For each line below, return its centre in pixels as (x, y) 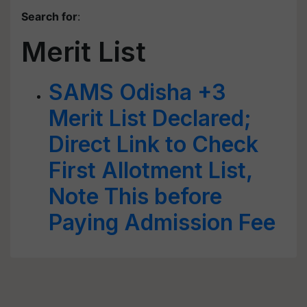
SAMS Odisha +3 (137, 92)
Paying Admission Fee (162, 222)
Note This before (135, 196)
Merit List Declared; (150, 118)
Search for (49, 16)
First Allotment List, (150, 170)
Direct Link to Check (153, 144)
